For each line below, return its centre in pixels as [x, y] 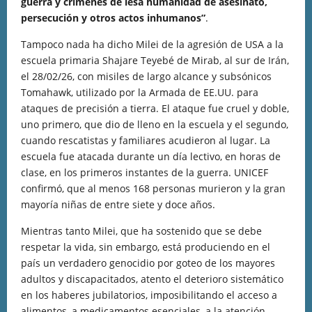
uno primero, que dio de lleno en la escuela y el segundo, [155, 124]
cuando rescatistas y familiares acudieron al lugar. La [146, 140]
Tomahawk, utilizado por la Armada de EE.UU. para [140, 92]
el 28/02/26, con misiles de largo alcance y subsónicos [146, 76]
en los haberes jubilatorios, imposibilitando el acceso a [149, 295]
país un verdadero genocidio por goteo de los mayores [148, 263]
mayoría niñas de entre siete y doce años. [118, 204]
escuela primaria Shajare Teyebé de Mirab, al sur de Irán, [155, 60]
